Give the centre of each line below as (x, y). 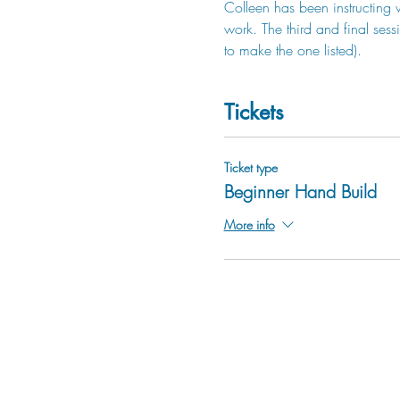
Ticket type (250, 167)
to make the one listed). (292, 50)
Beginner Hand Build (300, 192)
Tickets (254, 112)
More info (249, 224)
